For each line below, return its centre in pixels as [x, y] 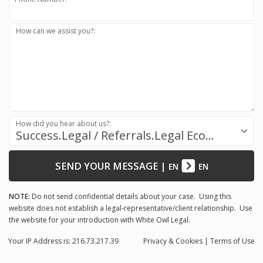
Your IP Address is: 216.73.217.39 [63, 241]
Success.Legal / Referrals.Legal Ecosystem [210, 135]
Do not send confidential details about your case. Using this [131, 196]
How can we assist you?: [56, 31]
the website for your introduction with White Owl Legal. [100, 220]
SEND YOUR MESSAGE [106, 166]
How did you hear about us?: [64, 123]
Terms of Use [232, 241]
